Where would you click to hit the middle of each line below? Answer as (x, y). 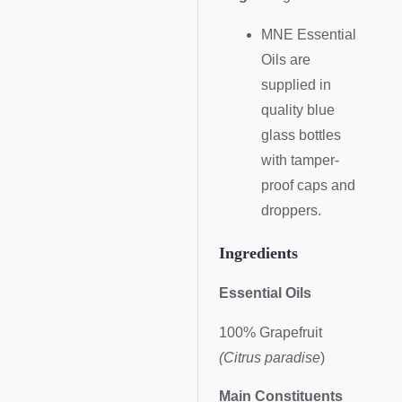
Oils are (285, 59)
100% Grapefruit (271, 332)
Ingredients (259, 253)
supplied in (296, 84)
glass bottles (301, 135)
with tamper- (300, 160)
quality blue (297, 109)
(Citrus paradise (270, 357)
